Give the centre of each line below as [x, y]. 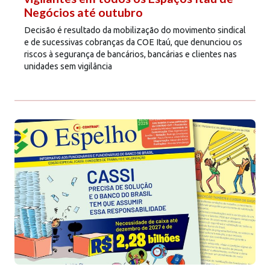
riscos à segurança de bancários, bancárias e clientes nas [130, 54]
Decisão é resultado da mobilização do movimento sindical [135, 30]
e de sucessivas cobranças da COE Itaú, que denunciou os [133, 42]
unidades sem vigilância [68, 66]
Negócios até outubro [83, 12]
